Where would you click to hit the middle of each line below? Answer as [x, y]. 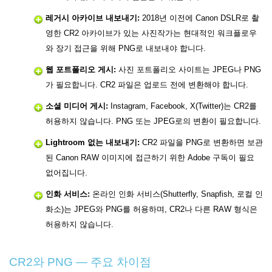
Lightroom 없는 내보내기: [93, 143]
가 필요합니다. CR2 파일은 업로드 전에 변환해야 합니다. [147, 85]
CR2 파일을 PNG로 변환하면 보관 [201, 143]
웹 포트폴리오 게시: [81, 70]
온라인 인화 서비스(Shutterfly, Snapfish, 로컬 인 [176, 194]
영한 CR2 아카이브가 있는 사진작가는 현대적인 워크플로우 [151, 33]
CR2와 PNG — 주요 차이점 [80, 262]
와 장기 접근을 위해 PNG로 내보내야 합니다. [126, 49]
